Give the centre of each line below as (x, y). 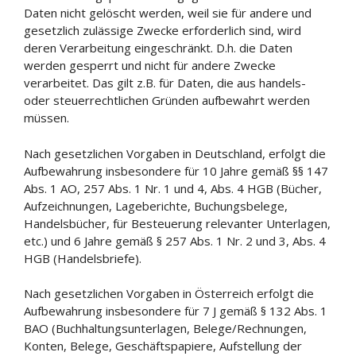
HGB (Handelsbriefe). (83, 258)
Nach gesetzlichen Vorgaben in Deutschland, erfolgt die (175, 153)
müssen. (46, 118)
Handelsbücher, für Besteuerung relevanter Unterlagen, (177, 223)
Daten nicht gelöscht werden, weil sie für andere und (168, 13)
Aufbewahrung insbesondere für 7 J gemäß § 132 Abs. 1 (176, 311)
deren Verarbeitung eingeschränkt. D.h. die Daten (158, 48)
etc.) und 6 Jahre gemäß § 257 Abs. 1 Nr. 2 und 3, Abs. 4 (175, 240)
